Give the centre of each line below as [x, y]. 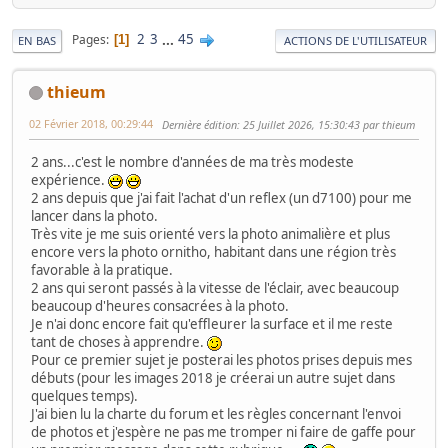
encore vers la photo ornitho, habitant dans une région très [213, 251]
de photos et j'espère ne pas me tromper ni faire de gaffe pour [223, 431]
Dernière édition [199, 124]
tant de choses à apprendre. [119, 341]
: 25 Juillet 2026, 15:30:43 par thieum [326, 124]
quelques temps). [84, 395]
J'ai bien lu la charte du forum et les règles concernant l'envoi [216, 413]
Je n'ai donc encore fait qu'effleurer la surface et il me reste [212, 323]
